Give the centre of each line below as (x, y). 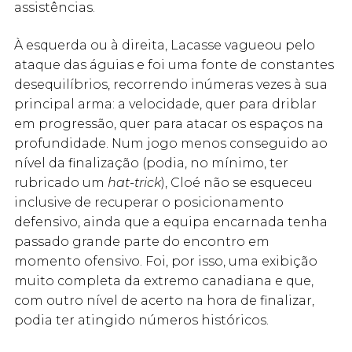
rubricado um (61, 182)
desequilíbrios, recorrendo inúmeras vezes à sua (171, 84)
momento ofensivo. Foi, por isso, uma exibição (166, 261)
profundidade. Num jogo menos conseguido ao (171, 143)
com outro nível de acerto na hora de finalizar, (164, 300)
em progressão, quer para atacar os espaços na (169, 123)
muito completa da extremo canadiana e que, (164, 280)
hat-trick (134, 182)
